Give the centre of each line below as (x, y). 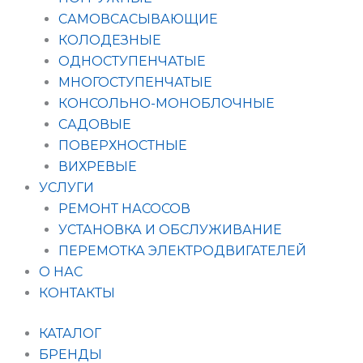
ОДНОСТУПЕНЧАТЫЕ (132, 61)
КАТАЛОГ (70, 333)
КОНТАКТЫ (77, 293)
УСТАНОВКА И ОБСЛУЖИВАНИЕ (170, 229)
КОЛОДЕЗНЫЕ (110, 40)
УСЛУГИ (66, 187)
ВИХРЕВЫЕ (98, 166)
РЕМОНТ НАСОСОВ (124, 208)
